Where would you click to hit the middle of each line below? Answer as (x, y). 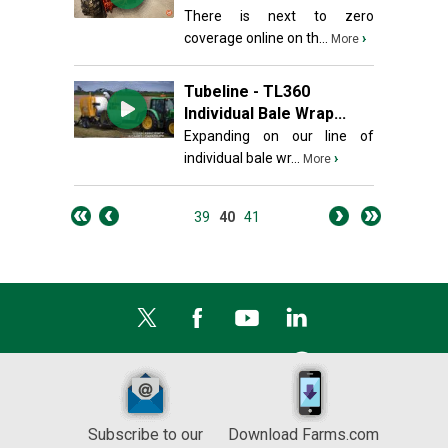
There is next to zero (279, 16)
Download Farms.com (303, 434)
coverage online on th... (256, 38)
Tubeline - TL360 (247, 91)
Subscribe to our (145, 434)
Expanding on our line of (279, 136)
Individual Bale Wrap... (265, 113)
